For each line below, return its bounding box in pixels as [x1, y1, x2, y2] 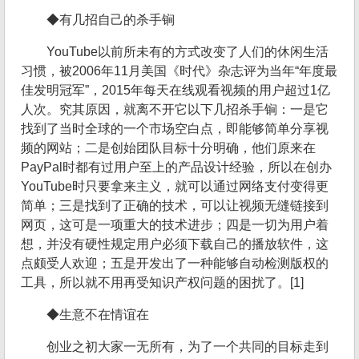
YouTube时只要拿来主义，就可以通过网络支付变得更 [21, 179, 329, 194]
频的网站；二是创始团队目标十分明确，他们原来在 [21, 141, 316, 155]
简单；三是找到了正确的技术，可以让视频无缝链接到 [21, 199, 329, 213]
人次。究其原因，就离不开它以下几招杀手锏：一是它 [21, 103, 329, 117]
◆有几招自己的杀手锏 [46, 13, 175, 27]
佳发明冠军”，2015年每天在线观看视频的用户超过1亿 [21, 83, 330, 98]
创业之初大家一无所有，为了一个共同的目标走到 [46, 340, 329, 354]
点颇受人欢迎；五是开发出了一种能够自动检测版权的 [21, 256, 329, 271]
